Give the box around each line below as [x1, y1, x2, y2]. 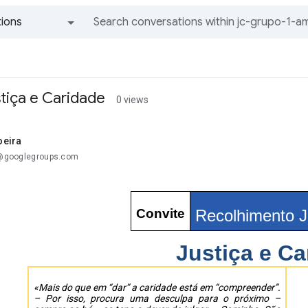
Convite [136, 206, 185, 221]
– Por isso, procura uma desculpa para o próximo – [34, 293, 280, 304]
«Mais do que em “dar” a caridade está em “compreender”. [34, 282, 280, 293]
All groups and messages [45, 41, 54, 55]
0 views [116, 94, 148, 105]
